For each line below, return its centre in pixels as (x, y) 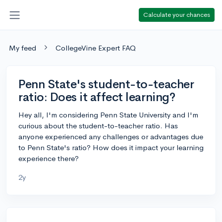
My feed (23, 48)
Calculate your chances (177, 14)
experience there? (49, 158)
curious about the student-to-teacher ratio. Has (98, 125)
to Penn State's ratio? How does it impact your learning (111, 147)
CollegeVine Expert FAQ (96, 48)
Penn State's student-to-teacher (106, 84)
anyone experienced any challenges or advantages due (111, 136)
